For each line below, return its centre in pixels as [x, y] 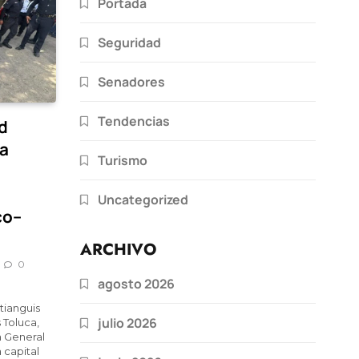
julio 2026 [127, 323]
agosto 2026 [136, 283]
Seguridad [129, 42]
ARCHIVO [118, 249]
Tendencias [134, 121]
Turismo [123, 160]
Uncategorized [143, 199]
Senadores [131, 81]
